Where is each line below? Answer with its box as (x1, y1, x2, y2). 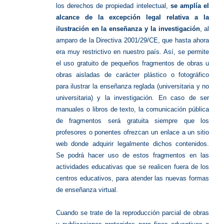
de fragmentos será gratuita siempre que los (55, 117, 209, 125)
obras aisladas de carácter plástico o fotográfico (55, 71, 209, 79)
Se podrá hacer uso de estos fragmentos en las (55, 151, 209, 159)
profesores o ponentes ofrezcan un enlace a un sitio (55, 128, 209, 136)
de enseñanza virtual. (55, 186, 118, 194)
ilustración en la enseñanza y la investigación (55, 25, 200, 33)
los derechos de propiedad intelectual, (55, 2, 170, 10)
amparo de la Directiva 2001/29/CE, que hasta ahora (55, 36, 209, 44)
